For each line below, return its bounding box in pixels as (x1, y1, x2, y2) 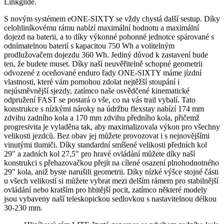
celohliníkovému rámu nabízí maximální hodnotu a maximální (4, 23, 199, 32)
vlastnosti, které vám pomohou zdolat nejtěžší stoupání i (4, 77, 179, 86)
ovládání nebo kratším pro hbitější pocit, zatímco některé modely (4, 185, 207, 194)
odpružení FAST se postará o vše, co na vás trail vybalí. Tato (4, 95, 195, 104)
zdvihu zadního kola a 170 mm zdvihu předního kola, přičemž (4, 113, 199, 122)
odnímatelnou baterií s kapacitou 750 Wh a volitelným (4, 41, 174, 50)
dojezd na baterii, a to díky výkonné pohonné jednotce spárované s (4, 32, 214, 41)
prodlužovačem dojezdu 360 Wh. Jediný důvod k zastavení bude (4, 50, 208, 59)
